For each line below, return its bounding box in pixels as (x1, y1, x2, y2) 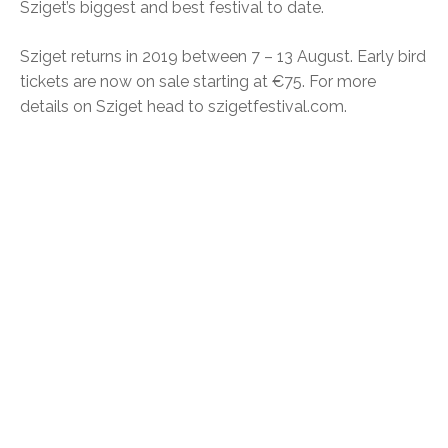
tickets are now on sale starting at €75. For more (20, 71, 376, 91)
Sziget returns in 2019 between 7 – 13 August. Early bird (20, 46, 426, 66)
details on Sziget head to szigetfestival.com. (20, 96, 347, 116)
